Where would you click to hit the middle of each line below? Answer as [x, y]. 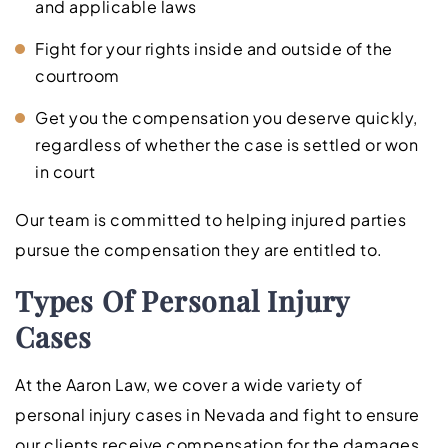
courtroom [77, 75]
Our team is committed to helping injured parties [210, 219]
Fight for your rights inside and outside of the [214, 48]
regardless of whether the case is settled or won [226, 144]
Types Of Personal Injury [182, 300]
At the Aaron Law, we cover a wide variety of [188, 384]
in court [65, 171]
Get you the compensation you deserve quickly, [226, 117]
